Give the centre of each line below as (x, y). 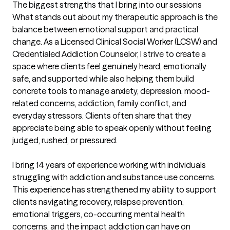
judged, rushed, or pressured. (65, 140)
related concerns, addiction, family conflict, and (99, 103)
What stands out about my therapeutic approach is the (115, 17)
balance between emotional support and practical (105, 30)
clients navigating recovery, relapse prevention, (98, 202)
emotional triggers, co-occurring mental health (99, 214)
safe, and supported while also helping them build (103, 79)
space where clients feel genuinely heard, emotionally (109, 66)
